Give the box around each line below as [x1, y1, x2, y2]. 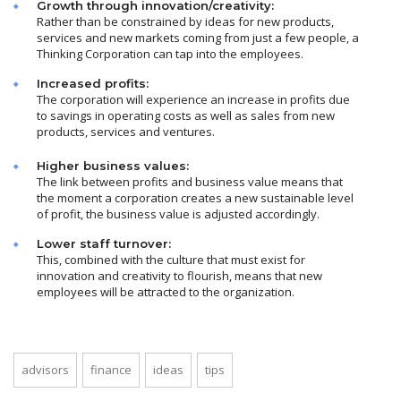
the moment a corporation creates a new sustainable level [37, 190, 354, 207]
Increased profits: [37, 76, 149, 91]
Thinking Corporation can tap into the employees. [37, 46, 303, 63]
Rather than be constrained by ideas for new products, [37, 13, 334, 30]
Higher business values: [37, 158, 189, 174]
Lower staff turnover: [37, 236, 171, 252]
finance [90, 362, 132, 379]
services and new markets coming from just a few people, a [37, 30, 359, 47]
